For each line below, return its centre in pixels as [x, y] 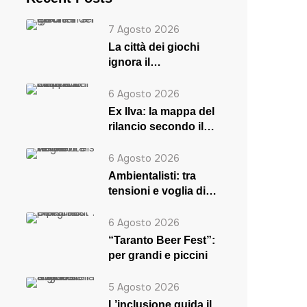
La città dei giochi [153, 47]
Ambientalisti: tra [152, 176]
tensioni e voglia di [157, 191]
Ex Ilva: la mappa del [161, 111]
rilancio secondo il [156, 126]
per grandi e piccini [158, 255]
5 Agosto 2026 [144, 287]
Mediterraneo [142, 77]
